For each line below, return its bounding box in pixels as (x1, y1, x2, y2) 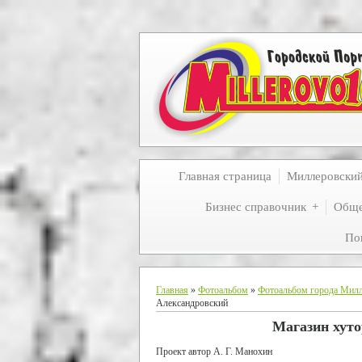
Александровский (156, 297, 228, 309)
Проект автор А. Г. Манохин (156, 346, 272, 358)
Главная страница (179, 170, 271, 183)
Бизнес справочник (205, 200, 306, 213)
